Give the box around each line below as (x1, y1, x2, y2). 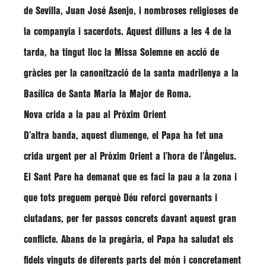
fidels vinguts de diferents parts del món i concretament (24, 256, 241, 265)
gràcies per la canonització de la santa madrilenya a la (24, 69, 239, 78)
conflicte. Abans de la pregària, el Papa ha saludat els (24, 235, 233, 244)
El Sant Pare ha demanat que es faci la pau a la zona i (24, 173, 237, 182)
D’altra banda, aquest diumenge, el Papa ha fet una (24, 131, 223, 140)
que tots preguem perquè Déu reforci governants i (24, 194, 217, 202)
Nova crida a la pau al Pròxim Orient (24, 110, 166, 119)
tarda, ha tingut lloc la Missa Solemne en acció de (24, 48, 219, 57)
